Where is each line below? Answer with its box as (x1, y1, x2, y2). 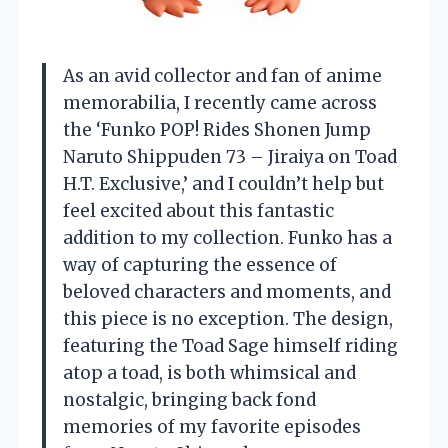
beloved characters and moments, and (63, 281, 391, 304)
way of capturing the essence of (63, 254, 337, 277)
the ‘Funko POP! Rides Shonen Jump (63, 119, 371, 142)
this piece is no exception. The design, (63, 308, 393, 331)
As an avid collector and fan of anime (63, 65, 382, 88)
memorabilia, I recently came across (63, 92, 377, 115)
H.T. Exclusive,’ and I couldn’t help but (63, 173, 384, 196)
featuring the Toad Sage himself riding (63, 335, 398, 358)
